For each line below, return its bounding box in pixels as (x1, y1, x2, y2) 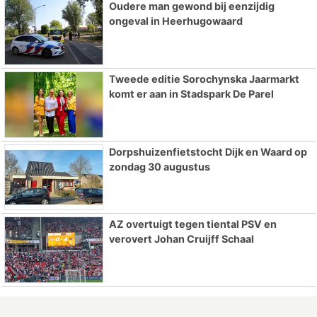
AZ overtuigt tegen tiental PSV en (108, 218, 277, 231)
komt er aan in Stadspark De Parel (108, 87, 274, 100)
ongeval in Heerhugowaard (108, 14, 243, 27)
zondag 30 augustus (108, 160, 210, 173)
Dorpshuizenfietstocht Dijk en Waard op (108, 145, 307, 158)
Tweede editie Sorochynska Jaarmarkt (108, 72, 299, 85)
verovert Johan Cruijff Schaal (108, 233, 254, 246)
